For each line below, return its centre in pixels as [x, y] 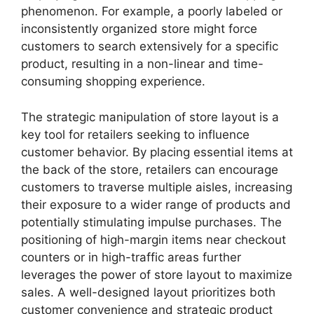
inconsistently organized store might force [139, 29]
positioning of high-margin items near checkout [153, 239]
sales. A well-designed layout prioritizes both [148, 292]
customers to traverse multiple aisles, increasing [157, 187]
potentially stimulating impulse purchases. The [151, 222]
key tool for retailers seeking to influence [135, 134]
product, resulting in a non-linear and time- [142, 64]
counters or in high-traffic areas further [131, 257]
